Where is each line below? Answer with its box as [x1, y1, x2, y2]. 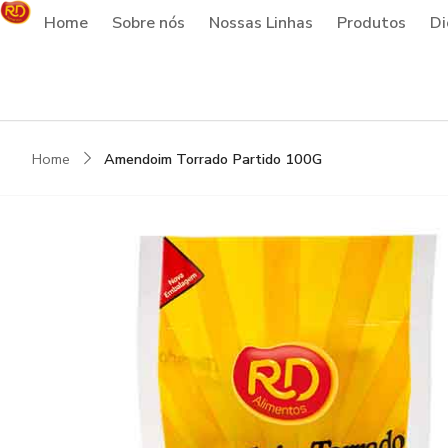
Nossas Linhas [208, 12, 313, 34]
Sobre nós [111, 12, 185, 34]
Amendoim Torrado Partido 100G [104, 149, 322, 169]
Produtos [336, 12, 406, 34]
